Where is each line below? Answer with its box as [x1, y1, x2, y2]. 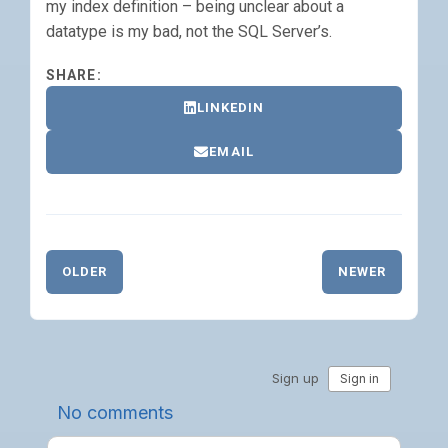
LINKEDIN [196, 100, 265, 115]
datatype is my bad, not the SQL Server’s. [46, 22, 332, 41]
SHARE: [46, 67, 102, 83]
